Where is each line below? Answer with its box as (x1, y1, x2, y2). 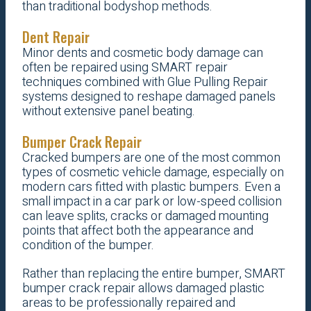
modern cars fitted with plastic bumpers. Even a (22, 178, 280, 197)
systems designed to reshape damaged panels (22, 87, 276, 107)
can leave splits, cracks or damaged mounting (22, 207, 269, 226)
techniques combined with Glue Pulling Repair (22, 73, 268, 92)
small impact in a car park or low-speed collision (22, 192, 282, 212)
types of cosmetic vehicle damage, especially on (22, 163, 284, 183)
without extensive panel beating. (22, 102, 195, 121)
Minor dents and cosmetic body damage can (22, 44, 263, 63)
